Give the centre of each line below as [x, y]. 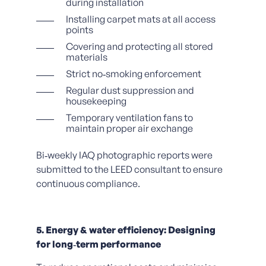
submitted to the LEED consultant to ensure [129, 169]
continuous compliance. [88, 183]
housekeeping [96, 101]
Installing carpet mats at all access [140, 19]
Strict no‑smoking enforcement [133, 73]
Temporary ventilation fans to [129, 117]
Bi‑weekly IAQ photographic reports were [124, 155]
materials [86, 57]
